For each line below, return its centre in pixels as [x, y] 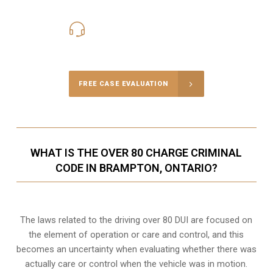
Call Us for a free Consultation [136, 45]
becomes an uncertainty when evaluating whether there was [136, 250]
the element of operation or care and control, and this [136, 235]
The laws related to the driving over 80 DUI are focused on [136, 220]
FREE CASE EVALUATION [123, 84]
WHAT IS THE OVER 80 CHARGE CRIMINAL [136, 153]
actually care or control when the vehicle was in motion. [136, 264]
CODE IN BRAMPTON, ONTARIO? [136, 168]
